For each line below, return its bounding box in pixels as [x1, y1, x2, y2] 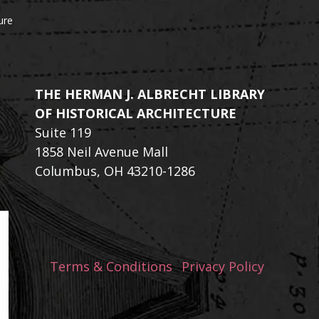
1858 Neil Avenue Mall [35, 143, 168, 160]
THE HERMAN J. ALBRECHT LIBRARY [35, 85, 265, 103]
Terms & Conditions [49, 258, 172, 275]
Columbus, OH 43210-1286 [35, 162, 195, 179]
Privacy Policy [181, 258, 264, 275]
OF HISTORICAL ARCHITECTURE [35, 105, 236, 122]
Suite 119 [35, 124, 91, 141]
